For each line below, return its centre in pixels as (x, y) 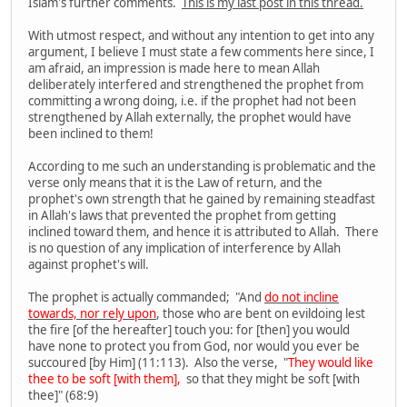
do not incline (302, 298)
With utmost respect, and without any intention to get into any (201, 36)
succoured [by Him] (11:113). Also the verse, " (158, 363)
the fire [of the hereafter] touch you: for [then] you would (189, 330)
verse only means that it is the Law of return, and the (175, 183)
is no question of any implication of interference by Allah (184, 248)
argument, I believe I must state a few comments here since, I (201, 52)
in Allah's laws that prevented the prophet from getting (182, 216)
